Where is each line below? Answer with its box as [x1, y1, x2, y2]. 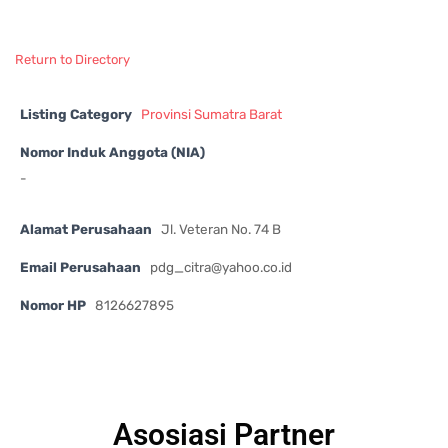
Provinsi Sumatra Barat [141, 105, 282, 122]
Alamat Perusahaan [20, 220, 152, 237]
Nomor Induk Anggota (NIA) [20, 143, 205, 160]
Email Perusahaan [20, 258, 141, 275]
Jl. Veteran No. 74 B [161, 220, 281, 237]
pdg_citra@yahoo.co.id [150, 258, 292, 275]
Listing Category [20, 105, 132, 122]
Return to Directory [15, 51, 130, 67]
